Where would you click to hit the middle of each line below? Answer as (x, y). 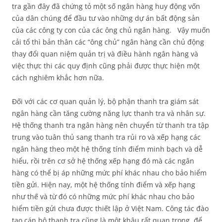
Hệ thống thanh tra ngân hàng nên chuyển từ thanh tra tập (111, 125)
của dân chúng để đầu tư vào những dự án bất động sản (106, 18)
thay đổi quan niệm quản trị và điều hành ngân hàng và (105, 54)
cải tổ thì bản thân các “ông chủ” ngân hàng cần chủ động (108, 42)
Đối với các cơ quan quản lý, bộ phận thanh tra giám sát (105, 101)
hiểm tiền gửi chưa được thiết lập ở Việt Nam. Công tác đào (110, 208)
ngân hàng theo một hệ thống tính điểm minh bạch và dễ (107, 149)
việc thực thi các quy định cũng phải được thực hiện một (106, 66)
